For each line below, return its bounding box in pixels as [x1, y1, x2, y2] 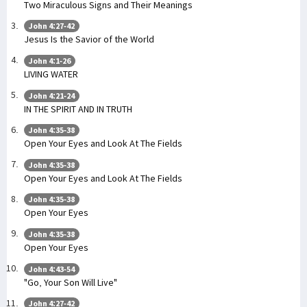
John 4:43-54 [29, 263, 75, 274]
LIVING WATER [24, 68, 78, 81]
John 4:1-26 [29, 56, 71, 66]
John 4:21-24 [29, 90, 75, 101]
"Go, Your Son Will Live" [24, 275, 117, 288]
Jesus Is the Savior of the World [24, 33, 154, 46]
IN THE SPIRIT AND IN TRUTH [24, 102, 132, 115]
